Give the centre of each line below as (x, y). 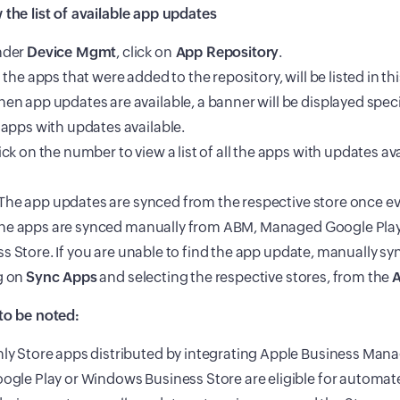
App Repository (225, 53)
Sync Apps (62, 278)
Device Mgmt (72, 53)
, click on (144, 53)
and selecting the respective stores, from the (245, 278)
